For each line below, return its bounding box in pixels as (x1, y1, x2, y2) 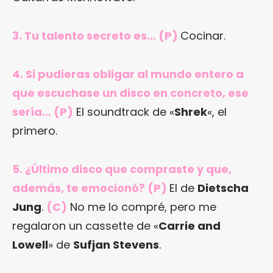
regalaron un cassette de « (12, 218, 158, 234)
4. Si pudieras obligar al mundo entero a (12, 66, 244, 82)
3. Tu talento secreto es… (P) (12, 28, 178, 44)
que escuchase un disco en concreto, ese (12, 85, 249, 101)
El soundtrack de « (73, 104, 174, 120)
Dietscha (197, 180, 249, 196)
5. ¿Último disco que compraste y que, (12, 161, 232, 177)
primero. (12, 123, 57, 139)
